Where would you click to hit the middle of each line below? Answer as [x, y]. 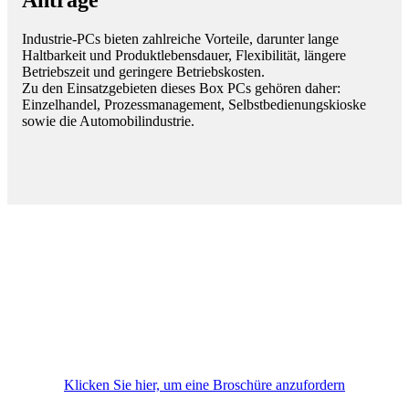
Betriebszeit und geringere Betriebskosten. [143, 72]
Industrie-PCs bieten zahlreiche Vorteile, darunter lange [180, 39]
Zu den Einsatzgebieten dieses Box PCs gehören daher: [181, 89]
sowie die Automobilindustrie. [108, 121]
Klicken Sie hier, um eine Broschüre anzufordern [204, 385]
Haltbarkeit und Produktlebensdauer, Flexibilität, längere [184, 56]
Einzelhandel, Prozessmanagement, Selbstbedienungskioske [194, 105]
